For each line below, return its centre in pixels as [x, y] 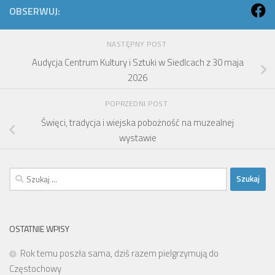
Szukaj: [22, 174]
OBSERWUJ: [35, 11]
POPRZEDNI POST [137, 104]
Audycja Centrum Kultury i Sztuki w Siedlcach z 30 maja [137, 63]
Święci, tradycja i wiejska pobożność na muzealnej [137, 122]
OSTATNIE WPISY [39, 228]
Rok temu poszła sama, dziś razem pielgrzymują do [119, 253]
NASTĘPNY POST [137, 44]
